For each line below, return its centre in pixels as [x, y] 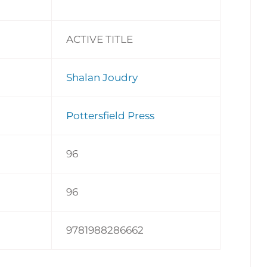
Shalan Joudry [102, 77]
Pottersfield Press [111, 115]
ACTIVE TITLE [100, 39]
